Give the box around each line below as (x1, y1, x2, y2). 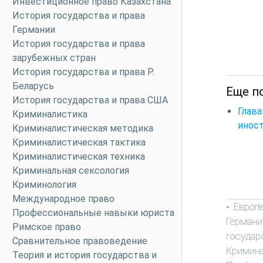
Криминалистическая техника (12, 151, 145, 162)
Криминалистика (12, 109, 87, 120)
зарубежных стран (12, 52, 96, 63)
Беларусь (12, 80, 54, 92)
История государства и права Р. (12, 66, 154, 77)
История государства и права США (12, 95, 168, 106)
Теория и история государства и (12, 249, 157, 261)
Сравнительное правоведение (12, 235, 147, 247)
